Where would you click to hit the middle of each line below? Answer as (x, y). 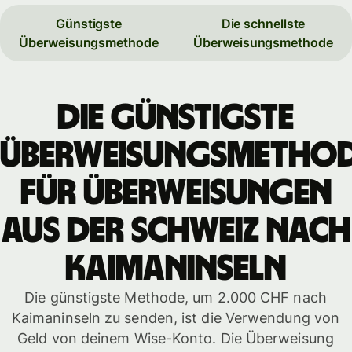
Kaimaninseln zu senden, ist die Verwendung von (176, 318)
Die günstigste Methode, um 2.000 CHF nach (176, 298)
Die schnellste (263, 23)
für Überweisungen (176, 194)
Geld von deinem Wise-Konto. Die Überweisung (176, 339)
